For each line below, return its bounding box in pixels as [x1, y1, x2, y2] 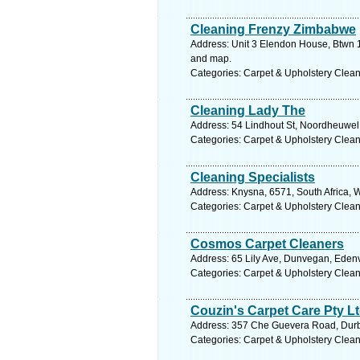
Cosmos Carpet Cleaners [190, 237, 344, 251]
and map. [190, 53, 231, 64]
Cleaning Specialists [190, 170, 315, 184]
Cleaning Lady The [190, 104, 305, 117]
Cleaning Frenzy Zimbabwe [190, 22, 356, 36]
